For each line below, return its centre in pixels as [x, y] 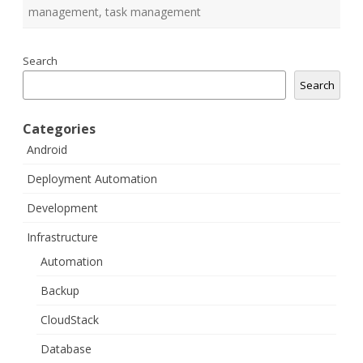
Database [66, 349]
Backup [60, 291]
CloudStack [70, 320]
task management [153, 12]
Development [62, 208]
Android [47, 150]
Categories [59, 129]
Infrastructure [62, 237]
